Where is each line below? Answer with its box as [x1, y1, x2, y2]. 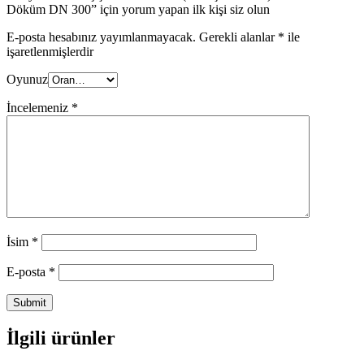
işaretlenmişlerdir [6, 44, 93, 58]
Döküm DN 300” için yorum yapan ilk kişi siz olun [6, 2, 270, 16]
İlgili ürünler [6, 327, 115, 349]
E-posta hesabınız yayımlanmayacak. [6, 29, 196, 44]
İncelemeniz [6, 100, 71, 115]
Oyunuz [6, 71, 48, 86]
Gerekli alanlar [196, 29, 278, 44]
